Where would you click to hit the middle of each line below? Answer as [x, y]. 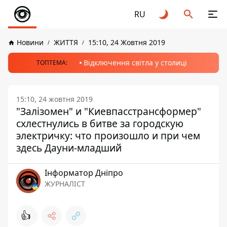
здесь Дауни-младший [69, 148]
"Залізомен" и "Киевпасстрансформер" [109, 111]
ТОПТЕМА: [52, 63]
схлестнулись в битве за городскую [100, 123]
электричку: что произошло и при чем [108, 136]
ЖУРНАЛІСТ [65, 184]
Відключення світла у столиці [135, 63]
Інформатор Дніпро [84, 173]
